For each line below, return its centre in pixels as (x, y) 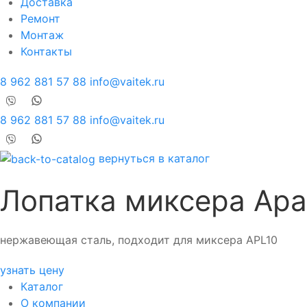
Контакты (46, 51)
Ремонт (40, 18)
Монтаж (42, 35)
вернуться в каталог (154, 158)
